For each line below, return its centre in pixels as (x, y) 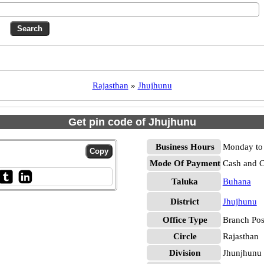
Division (185, 253)
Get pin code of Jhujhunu (132, 122)
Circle (185, 236)
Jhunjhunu (242, 253)
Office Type (185, 220)
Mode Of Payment (185, 163)
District (185, 202)
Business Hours (185, 147)
